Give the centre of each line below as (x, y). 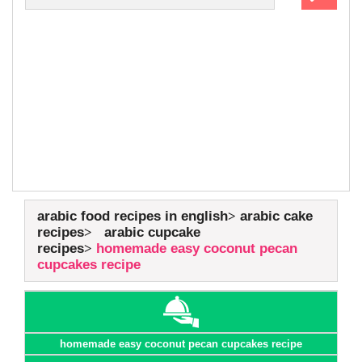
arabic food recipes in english (133, 216)
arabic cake (276, 216)
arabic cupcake (152, 232)
